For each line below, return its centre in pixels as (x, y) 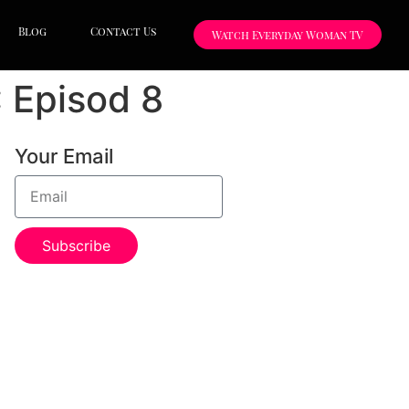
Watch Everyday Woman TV (287, 35)
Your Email (64, 156)
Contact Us (123, 31)
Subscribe (76, 245)
